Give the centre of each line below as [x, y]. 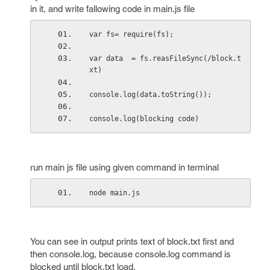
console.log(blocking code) [144, 119]
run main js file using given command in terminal [124, 167]
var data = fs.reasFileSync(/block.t [165, 58]
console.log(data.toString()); [150, 95]
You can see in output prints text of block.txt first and [132, 241]
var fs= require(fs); [131, 34]
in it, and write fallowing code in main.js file [112, 9]
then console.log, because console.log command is [130, 254]
